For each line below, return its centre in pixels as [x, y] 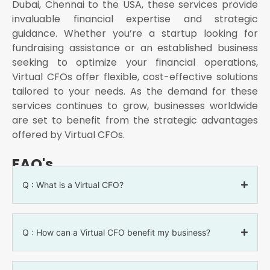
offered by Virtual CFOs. [68, 135]
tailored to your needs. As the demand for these [135, 92]
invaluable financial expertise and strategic [135, 19]
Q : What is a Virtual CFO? [73, 185]
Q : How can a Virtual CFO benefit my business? [116, 233]
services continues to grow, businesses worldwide [135, 106]
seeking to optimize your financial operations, [135, 63]
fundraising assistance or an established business [135, 48]
